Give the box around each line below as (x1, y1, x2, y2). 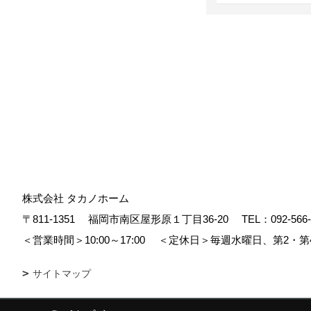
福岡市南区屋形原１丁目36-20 (85, 212, 239, 225)
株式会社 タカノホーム (22, 192, 129, 204)
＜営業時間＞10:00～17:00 (22, 233, 155, 246)
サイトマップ (33, 267, 91, 279)
